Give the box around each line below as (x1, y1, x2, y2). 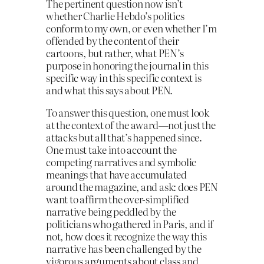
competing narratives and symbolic (46, 154, 197, 169)
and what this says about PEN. (46, 82, 173, 98)
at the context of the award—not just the (46, 117, 216, 132)
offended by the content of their (46, 33, 179, 48)
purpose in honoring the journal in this (46, 58, 209, 73)
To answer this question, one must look (46, 104, 209, 120)
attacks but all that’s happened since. (46, 129, 202, 144)
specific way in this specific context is (46, 70, 202, 85)
